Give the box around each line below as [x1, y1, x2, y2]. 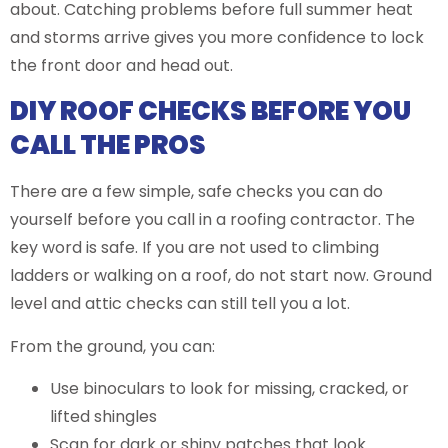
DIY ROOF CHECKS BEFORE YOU [10, 93, 411, 130]
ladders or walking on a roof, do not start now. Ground [10, 264, 432, 288]
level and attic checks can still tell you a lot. [10, 292, 350, 316]
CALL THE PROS [10, 127, 206, 164]
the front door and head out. [10, 53, 233, 77]
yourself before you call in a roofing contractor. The [10, 208, 415, 232]
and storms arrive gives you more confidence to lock [10, 25, 424, 49]
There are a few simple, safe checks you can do [10, 180, 383, 204]
